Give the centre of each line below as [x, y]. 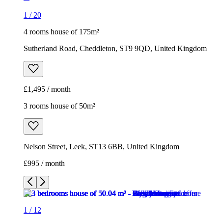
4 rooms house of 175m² [61, 32]
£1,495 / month [47, 89]
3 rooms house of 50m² [59, 106]
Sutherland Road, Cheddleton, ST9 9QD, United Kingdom [115, 49]
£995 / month [44, 164]
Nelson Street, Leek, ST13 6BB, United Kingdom [101, 147]
